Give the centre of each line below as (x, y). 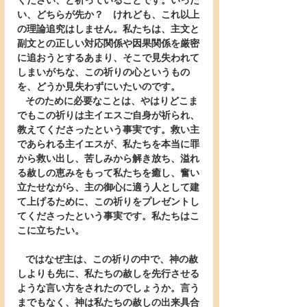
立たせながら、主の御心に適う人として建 (108, 187)
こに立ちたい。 (51, 231)
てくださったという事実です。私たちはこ (108, 216)
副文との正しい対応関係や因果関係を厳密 (108, 44)
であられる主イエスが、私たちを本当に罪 (108, 144)
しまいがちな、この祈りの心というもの (103, 72)
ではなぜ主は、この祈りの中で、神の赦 (21, 259)
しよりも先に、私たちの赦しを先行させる (108, 274)
